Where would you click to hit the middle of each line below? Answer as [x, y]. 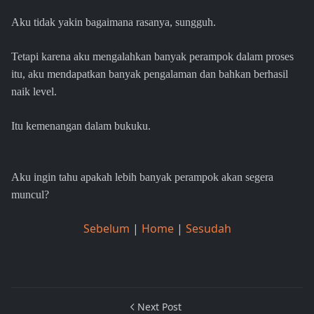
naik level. [34, 92]
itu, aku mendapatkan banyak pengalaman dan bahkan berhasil [150, 74]
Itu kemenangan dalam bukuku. [81, 126]
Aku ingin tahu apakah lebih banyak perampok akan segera [142, 177]
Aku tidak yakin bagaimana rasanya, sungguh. [114, 22]
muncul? [30, 195]
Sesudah [208, 229]
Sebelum [108, 229]
